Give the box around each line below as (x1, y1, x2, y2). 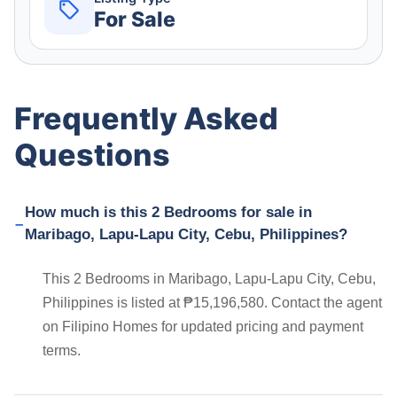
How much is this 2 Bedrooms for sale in (24, 204, 312, 222)
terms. (43, 343, 81, 359)
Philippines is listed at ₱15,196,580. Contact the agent (43, 295, 382, 311)
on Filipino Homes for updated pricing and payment (43, 319, 363, 335)
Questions (14, 136, 170, 174)
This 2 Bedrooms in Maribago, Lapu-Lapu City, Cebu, (43, 271, 376, 287)
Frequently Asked (14, 100, 278, 137)
